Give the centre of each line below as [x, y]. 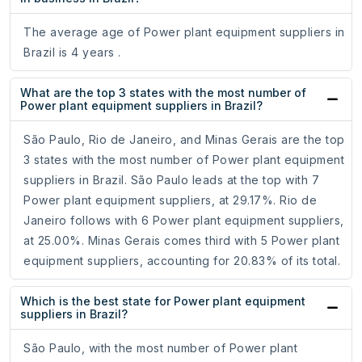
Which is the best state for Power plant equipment [163, 301]
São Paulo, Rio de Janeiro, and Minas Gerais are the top [184, 140]
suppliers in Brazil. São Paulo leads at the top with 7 [171, 180]
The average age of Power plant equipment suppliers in [184, 32]
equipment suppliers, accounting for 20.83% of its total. [182, 261]
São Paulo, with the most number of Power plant [160, 348]
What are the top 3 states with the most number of [163, 93]
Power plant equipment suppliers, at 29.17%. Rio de [170, 200]
